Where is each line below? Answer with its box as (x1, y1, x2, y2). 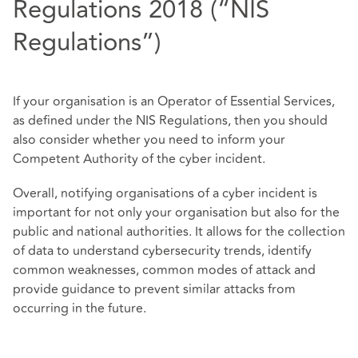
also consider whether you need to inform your (13, 129, 285, 149)
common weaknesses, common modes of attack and (13, 260, 316, 280)
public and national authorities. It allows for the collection (13, 221, 345, 241)
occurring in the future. (13, 298, 146, 318)
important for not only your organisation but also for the (13, 202, 340, 222)
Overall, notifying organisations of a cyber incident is (13, 183, 317, 203)
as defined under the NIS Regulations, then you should (13, 110, 328, 130)
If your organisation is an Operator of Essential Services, (13, 91, 335, 111)
